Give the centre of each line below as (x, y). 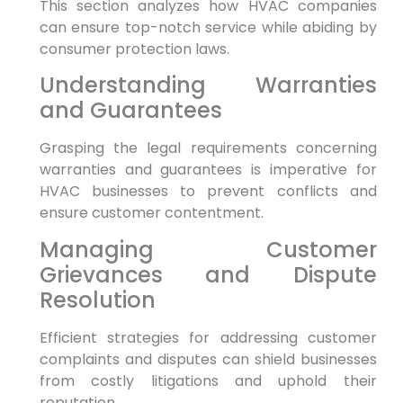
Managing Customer (208, 249)
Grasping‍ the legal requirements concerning (208, 148)
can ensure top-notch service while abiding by (208, 28)
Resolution (97, 300)
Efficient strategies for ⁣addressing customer (208, 337)
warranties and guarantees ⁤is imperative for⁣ (208, 170)
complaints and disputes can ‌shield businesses (208, 359)
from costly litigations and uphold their (208, 381)
